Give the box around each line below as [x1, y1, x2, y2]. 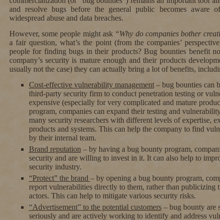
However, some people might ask [9, 29, 115, 38]
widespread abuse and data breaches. [9, 13, 123, 22]
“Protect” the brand [28, 173, 90, 182]
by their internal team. [28, 133, 96, 142]
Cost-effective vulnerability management [28, 80, 154, 89]
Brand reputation [28, 144, 81, 153]
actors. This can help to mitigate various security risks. [28, 191, 196, 200]
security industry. [28, 162, 82, 171]
